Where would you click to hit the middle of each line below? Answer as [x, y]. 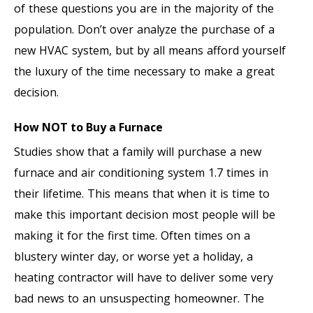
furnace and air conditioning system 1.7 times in [141, 172]
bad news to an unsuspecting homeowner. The [139, 298]
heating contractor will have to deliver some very [144, 277]
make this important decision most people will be [145, 214]
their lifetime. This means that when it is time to [142, 193]
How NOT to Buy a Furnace [88, 127]
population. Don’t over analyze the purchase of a [144, 29]
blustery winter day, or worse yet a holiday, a [133, 256]
